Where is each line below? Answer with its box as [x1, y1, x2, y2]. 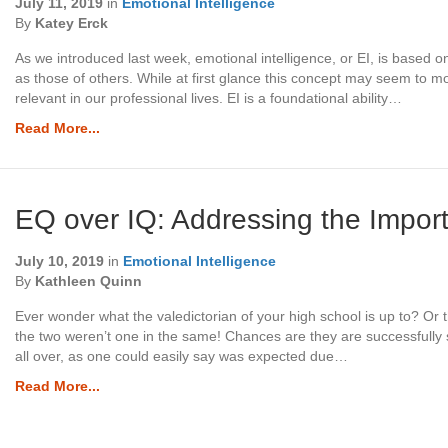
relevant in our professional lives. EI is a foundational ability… [15, 89, 403, 106]
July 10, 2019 [15, 252, 105, 269]
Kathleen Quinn [35, 272, 143, 289]
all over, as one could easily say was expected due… [15, 347, 349, 364]
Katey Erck [35, 14, 109, 31]
